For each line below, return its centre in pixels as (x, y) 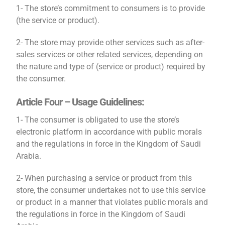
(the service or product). (58, 20)
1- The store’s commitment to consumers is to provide (111, 8)
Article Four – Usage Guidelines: (80, 102)
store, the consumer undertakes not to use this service (111, 190)
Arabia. (29, 156)
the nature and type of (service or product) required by (111, 67)
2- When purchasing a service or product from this (104, 178)
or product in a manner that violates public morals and (112, 202)
